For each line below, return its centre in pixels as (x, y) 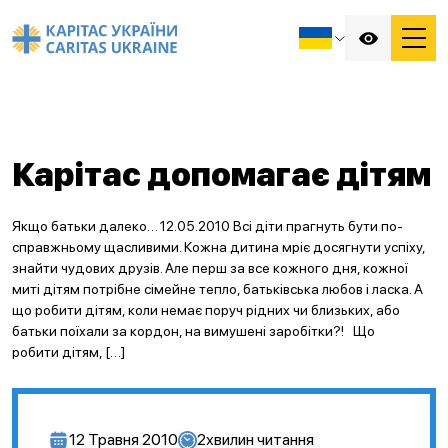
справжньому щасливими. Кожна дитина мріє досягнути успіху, (218, 247)
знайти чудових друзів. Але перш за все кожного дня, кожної (210, 268)
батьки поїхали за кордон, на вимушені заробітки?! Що (193, 331)
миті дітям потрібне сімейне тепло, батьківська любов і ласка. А (217, 289)
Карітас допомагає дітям (221, 175)
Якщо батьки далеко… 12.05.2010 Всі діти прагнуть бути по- (207, 226)
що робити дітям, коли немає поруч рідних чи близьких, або (206, 310)
